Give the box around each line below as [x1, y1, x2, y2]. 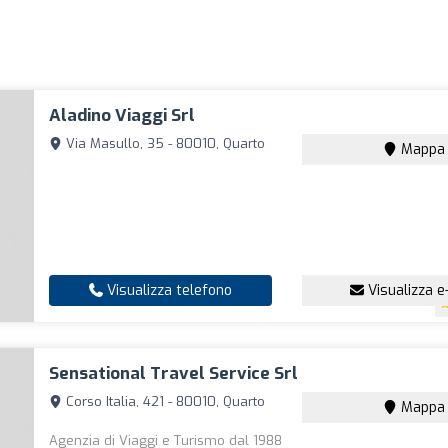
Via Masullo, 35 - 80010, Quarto [62, 135, 266, 152]
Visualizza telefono [103, 281, 233, 300]
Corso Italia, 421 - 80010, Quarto [62, 393, 266, 410]
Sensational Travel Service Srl [49, 362, 299, 385]
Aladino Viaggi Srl [49, 104, 196, 127]
